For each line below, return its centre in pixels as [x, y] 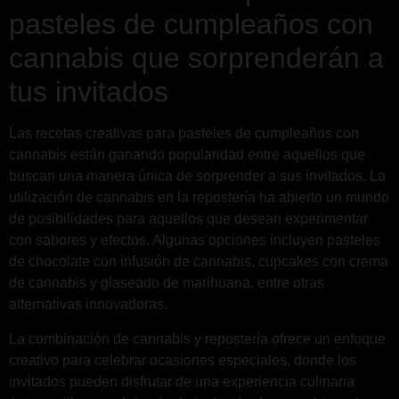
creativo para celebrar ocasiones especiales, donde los [183, 360]
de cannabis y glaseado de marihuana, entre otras [167, 283]
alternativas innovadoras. [88, 305]
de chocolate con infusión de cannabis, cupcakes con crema [199, 262]
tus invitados [89, 92]
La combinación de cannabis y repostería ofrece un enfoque [197, 338]
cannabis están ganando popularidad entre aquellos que [187, 155]
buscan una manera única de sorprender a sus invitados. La [197, 176]
